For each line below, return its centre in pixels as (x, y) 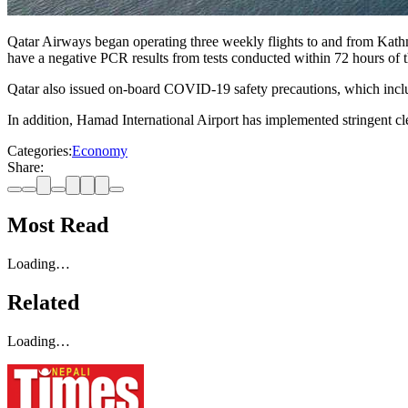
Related (43, 302)
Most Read (58, 225)
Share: (25, 168)
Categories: (40, 151)
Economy (100, 151)
